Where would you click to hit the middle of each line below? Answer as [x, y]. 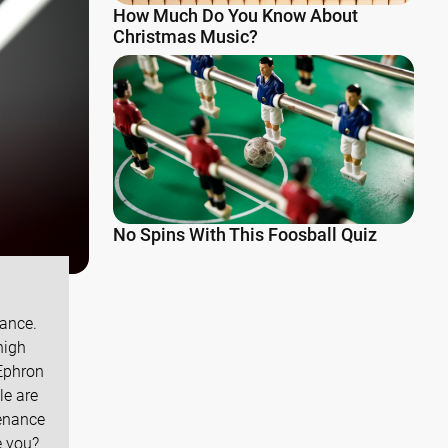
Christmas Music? [185, 37]
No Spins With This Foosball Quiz [245, 235]
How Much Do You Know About [235, 16]
